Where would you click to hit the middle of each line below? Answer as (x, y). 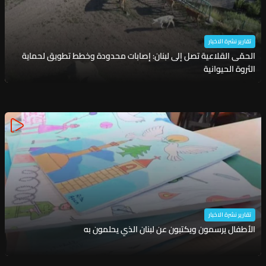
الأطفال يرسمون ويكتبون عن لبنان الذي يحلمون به (169, 229)
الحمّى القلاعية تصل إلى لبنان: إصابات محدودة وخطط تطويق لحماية (138, 56)
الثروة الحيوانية (229, 69)
